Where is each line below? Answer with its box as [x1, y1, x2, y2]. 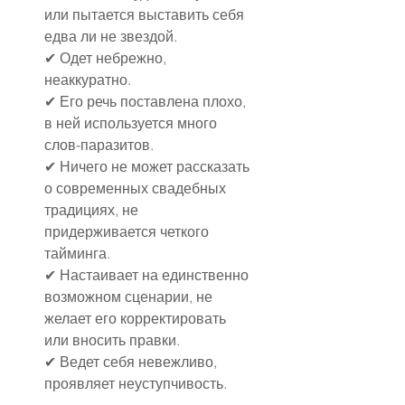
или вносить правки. [44, 330, 180, 349]
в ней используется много [44, 113, 221, 132]
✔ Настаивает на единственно [44, 265, 252, 284]
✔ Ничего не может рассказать [44, 156, 253, 175]
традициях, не [44, 200, 142, 219]
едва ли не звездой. [44, 26, 177, 45]
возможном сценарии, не [44, 287, 216, 306]
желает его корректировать [44, 308, 230, 327]
